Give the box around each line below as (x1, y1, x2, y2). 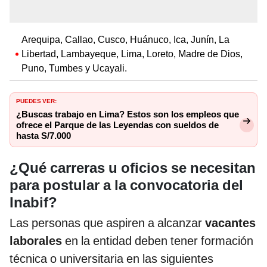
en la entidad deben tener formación (62, 234, 253, 249)
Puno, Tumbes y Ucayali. (21, 63, 127, 74)
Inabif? (10, 194, 57, 212)
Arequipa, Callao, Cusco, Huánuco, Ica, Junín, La (21, 34, 229, 46)
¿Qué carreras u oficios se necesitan (10, 160, 256, 177)
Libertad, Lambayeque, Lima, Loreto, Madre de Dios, (21, 48, 243, 60)
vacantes (205, 216, 256, 231)
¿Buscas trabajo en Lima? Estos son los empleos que (16, 109, 239, 120)
